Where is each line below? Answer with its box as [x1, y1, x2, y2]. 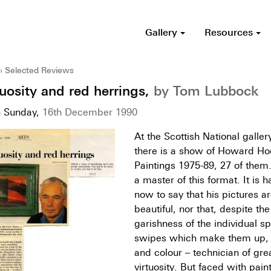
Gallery [145, 25, 180, 38]
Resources [204, 25, 256, 38]
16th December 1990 [42, 106, 137, 117]
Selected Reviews [5, 65, 74, 75]
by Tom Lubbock [154, 82, 258, 99]
